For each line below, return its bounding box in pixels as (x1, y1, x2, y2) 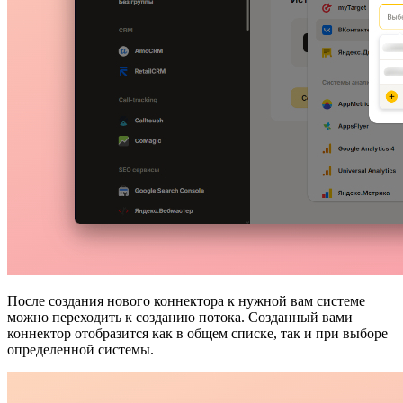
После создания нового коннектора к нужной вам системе (7, 293, 365, 309)
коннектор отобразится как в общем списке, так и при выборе (7, 326, 388, 342)
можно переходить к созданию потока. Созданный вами (7, 309, 353, 326)
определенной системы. (7, 342, 154, 358)
